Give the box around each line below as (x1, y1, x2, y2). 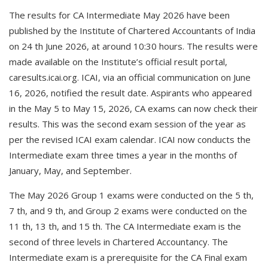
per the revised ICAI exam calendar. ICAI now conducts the (9, 133, 251, 145)
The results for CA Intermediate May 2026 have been (9, 9, 230, 21)
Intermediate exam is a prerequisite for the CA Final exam (9, 251, 247, 263)
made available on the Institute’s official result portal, (9, 56, 227, 68)
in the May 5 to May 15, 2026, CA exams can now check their (9, 102, 258, 114)
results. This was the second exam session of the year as (9, 118, 246, 130)
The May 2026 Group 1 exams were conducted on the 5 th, (9, 189, 254, 201)
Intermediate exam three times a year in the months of (9, 149, 237, 161)
